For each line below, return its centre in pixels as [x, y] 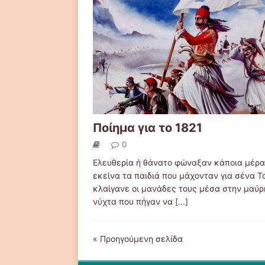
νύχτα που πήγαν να [134, 202]
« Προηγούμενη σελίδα [138, 239]
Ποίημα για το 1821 [148, 128]
